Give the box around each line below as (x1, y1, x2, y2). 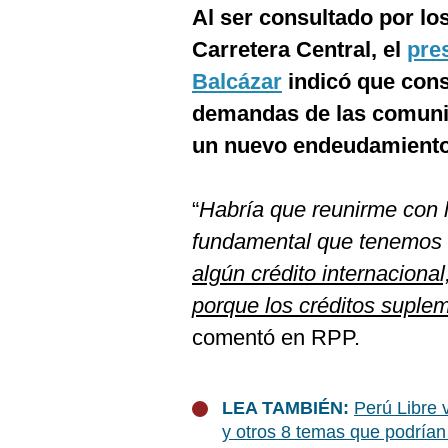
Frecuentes (23, 60, 100, 76)
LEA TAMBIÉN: (222, 398, 354, 418)
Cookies (23, 11, 79, 27)
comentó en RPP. (192, 325, 360, 350)
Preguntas (23, 44, 93, 60)
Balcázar (192, 69, 282, 94)
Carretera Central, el (192, 37, 407, 62)
